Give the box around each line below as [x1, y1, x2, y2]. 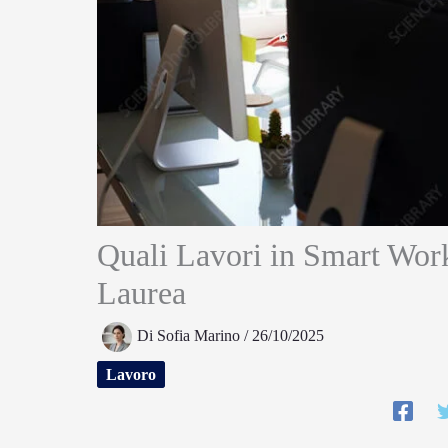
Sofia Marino [157, 326, 244, 344]
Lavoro [106, 365, 156, 383]
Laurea [97, 274, 186, 311]
